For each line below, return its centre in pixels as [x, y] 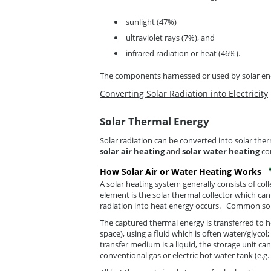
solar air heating [132, 151]
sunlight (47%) [151, 21]
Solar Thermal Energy [155, 121]
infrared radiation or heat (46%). [183, 53]
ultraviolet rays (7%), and [170, 37]
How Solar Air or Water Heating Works [181, 171]
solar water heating [221, 151]
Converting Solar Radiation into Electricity [184, 93]
